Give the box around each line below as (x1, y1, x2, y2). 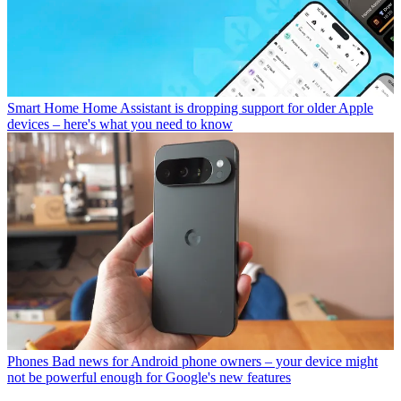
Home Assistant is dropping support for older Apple (82, 100, 373, 116)
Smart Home (7, 100, 79, 116)
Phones (7, 354, 48, 370)
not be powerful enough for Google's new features (7, 370, 291, 386)
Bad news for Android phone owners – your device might (52, 354, 378, 370)
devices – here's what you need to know (7, 116, 233, 132)
